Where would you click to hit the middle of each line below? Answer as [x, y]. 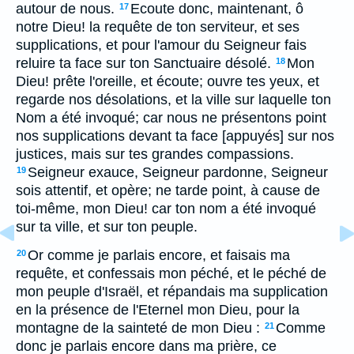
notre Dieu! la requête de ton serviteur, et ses [158, 27]
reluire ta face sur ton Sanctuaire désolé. [143, 63]
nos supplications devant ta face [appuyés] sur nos [175, 136]
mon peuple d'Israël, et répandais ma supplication [172, 292]
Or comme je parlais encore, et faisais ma [159, 255]
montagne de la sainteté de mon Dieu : [138, 328]
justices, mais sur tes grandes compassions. [155, 154]
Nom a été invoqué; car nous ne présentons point [171, 118]
